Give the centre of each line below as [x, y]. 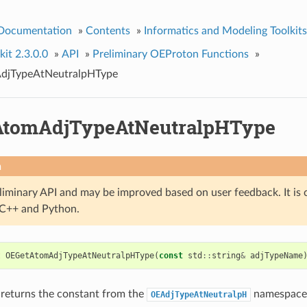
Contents [108, 30]
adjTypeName [276, 255]
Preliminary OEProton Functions [170, 54]
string [226, 255]
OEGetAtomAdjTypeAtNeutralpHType [79, 255]
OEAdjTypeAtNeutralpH [198, 294]
